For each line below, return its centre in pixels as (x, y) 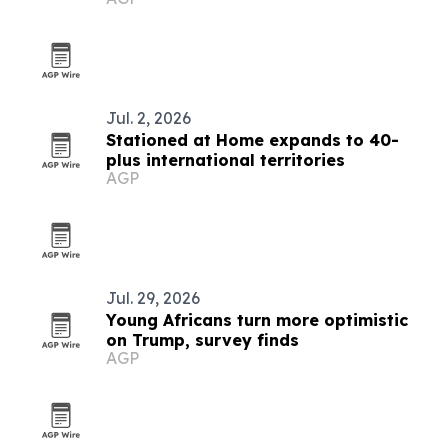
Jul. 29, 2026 (153, 298)
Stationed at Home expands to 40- (252, 140)
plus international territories (225, 160)
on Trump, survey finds (202, 340)
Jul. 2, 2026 (148, 118)
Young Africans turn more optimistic (257, 320)
